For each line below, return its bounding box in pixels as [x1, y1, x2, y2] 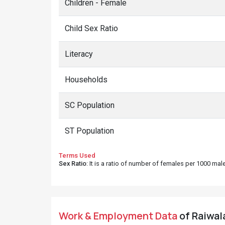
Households [65, 75, 107, 84]
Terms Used [59, 152, 95, 159]
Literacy [65, 49, 93, 59]
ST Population [65, 126, 114, 136]
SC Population [65, 100, 115, 110]
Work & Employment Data [59, 209, 177, 222]
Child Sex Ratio [65, 24, 118, 33]
